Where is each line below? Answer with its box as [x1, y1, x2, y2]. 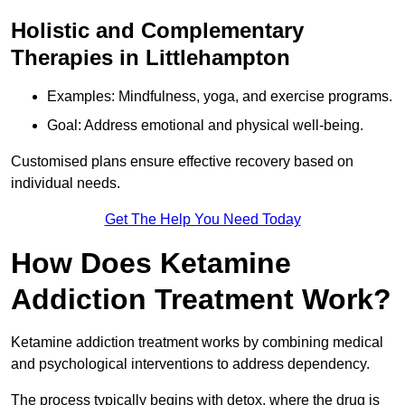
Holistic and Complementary [11, 18, 304, 43]
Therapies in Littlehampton [11, 45, 290, 71]
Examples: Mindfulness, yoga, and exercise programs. [47, 89, 392, 105]
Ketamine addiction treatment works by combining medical [11, 334, 383, 351]
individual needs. [11, 175, 120, 192]
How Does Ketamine [11, 247, 291, 280]
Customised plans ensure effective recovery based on [11, 154, 353, 170]
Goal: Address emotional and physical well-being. [47, 118, 363, 134]
